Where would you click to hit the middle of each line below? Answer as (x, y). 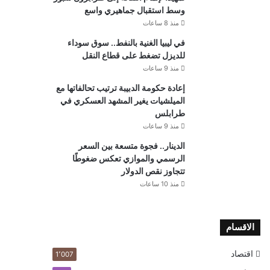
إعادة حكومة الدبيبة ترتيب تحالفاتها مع (121, 88)
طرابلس (170, 113)
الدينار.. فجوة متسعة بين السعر (132, 146)
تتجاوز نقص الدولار (153, 171)
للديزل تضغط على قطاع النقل (133, 55)
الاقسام (240, 227)
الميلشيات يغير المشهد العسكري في (123, 101)
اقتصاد (242, 254)
